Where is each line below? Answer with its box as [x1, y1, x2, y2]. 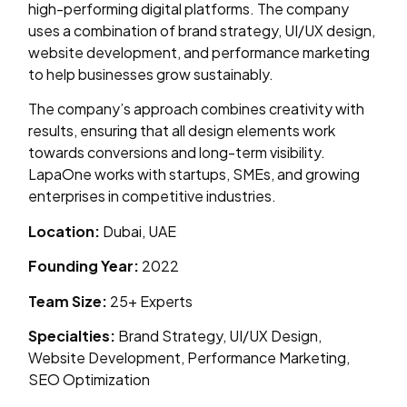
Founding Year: [28, 256, 140, 276]
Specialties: [28, 325, 116, 345]
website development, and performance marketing [28, 43, 371, 63]
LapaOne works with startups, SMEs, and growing [28, 164, 361, 184]
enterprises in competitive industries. [28, 186, 277, 206]
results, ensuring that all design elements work [28, 121, 336, 141]
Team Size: [28, 291, 108, 311]
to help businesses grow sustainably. [28, 65, 274, 84]
